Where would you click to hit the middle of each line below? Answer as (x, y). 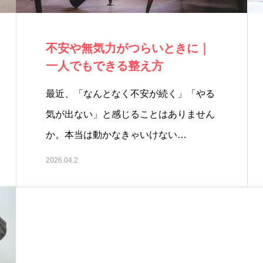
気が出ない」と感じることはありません (130, 114)
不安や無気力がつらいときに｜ (128, 48)
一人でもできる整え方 (104, 66)
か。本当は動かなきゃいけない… (116, 135)
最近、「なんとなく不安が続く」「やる (130, 94)
